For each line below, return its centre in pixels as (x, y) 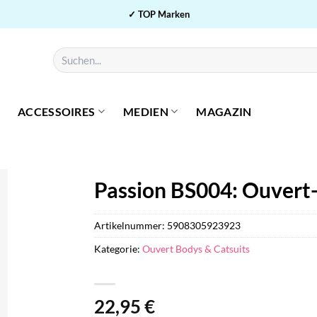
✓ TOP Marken (158, 14)
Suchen (67, 53)
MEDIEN (145, 111)
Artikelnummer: (131, 225)
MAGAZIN (224, 111)
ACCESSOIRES (56, 111)
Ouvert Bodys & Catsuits (196, 248)
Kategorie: (119, 248)
